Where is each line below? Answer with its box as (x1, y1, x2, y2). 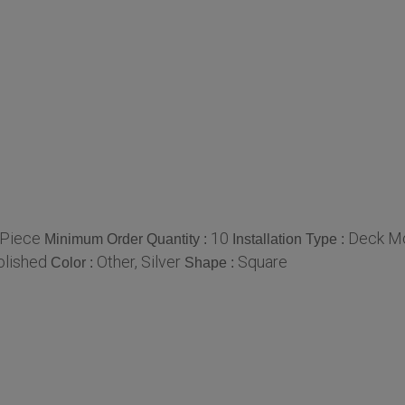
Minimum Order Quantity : (44, 231, 211, 247)
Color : (51, 254, 97, 270)
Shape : (184, 254, 238, 270)
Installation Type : (232, 231, 348, 247)
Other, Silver (97, 251, 181, 271)
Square (238, 251, 287, 271)
